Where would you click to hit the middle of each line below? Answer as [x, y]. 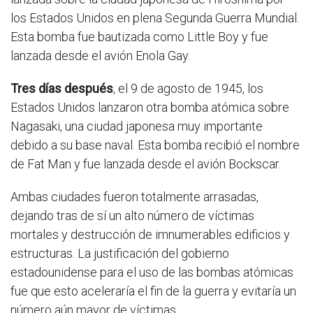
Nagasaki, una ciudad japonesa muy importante [137, 126]
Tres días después [62, 89]
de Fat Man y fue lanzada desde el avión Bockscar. [146, 164]
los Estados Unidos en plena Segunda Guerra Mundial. [155, 18]
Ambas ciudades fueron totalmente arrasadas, [134, 197]
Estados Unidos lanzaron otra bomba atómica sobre [150, 108]
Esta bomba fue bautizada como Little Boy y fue [139, 37]
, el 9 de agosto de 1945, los [188, 89]
